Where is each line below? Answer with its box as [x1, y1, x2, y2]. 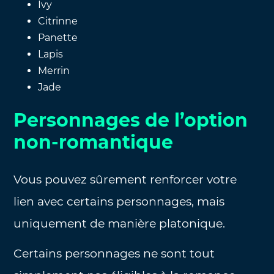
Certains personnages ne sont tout [13, 246, 215, 261]
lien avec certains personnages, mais [13, 194, 225, 209]
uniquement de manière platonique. [13, 217, 226, 231]
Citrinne [38, 15, 78, 28]
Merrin [38, 65, 70, 77]
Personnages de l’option [13, 109, 248, 132]
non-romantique [13, 131, 174, 154]
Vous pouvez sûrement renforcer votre [13, 172, 237, 187]
